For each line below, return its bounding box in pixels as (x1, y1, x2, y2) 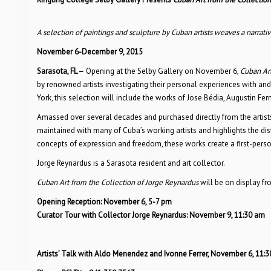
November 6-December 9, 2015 (36, 47, 143, 57)
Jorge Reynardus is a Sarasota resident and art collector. (36, 158, 225, 168)
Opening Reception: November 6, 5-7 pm (36, 197, 172, 207)
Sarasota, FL (36, 66, 78, 76)
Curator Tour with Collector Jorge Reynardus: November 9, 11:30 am (36, 210, 265, 220)
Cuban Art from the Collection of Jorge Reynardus (36, 177, 198, 188)
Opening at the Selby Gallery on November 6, (83, 66, 240, 76)
